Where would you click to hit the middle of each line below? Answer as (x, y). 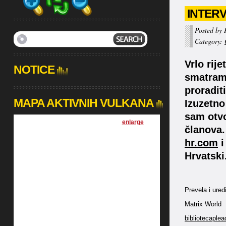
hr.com (201, 143)
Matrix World (203, 204)
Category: (210, 41)
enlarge (133, 122)
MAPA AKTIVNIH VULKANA (83, 103)
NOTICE (34, 70)
